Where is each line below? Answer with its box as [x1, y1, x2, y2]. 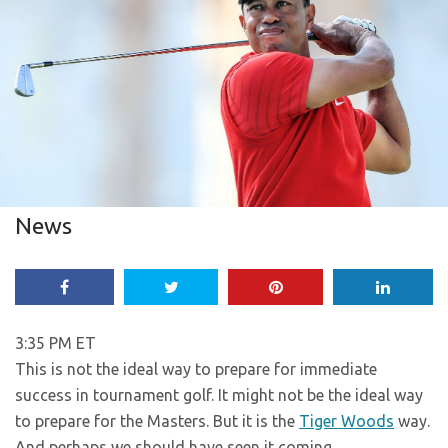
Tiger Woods [299, 412, 394, 431]
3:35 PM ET [15, 334, 96, 353]
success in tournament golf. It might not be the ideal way [15, 386, 423, 405]
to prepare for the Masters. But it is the [15, 412, 299, 431]
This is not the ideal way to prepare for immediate [15, 360, 377, 379]
